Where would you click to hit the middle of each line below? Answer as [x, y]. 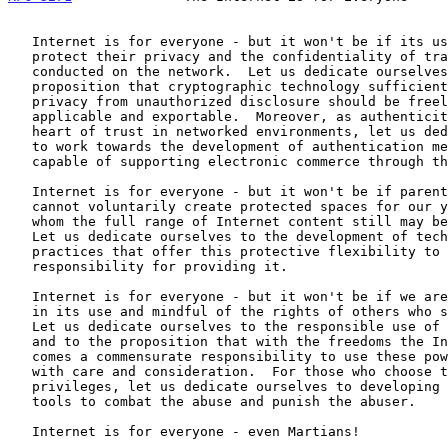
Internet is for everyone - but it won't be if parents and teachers [20, 191]
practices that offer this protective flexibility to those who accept [20, 251]
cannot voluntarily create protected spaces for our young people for [20, 206]
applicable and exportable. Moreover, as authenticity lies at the [20, 116]
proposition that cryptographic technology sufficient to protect [20, 86]
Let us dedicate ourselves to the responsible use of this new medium [20, 326]
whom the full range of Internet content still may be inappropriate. [20, 221]
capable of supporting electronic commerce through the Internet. [20, 161]
